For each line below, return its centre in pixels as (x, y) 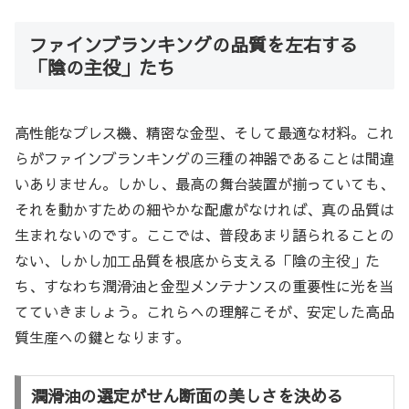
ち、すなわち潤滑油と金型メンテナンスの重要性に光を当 (204, 285)
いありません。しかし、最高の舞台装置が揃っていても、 (204, 183)
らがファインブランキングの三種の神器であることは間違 (204, 157)
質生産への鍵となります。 (102, 336)
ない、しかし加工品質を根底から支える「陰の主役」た (197, 260)
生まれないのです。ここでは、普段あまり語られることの (204, 234)
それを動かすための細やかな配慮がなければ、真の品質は (204, 209)
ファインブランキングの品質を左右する (194, 45)
